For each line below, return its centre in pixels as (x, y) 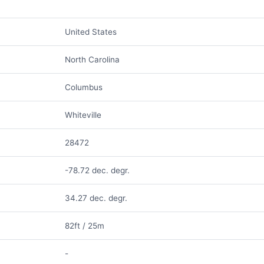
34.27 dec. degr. (96, 198)
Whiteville (83, 115)
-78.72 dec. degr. (97, 170)
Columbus (83, 87)
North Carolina (92, 60)
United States (90, 32)
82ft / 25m (84, 226)
